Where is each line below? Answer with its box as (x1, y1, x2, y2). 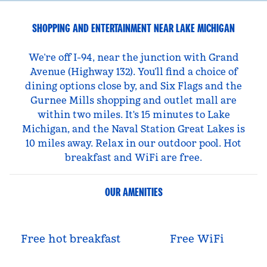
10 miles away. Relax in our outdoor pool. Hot (26, 137, 241, 149)
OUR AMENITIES (104, 184, 163, 200)
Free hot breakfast (20, 232, 120, 246)
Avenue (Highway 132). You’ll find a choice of (29, 66, 238, 77)
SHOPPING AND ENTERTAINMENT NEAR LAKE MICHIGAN (32, 20, 235, 36)
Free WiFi (169, 232, 224, 246)
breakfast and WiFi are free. (65, 151, 202, 163)
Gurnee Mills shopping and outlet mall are (30, 94, 237, 106)
